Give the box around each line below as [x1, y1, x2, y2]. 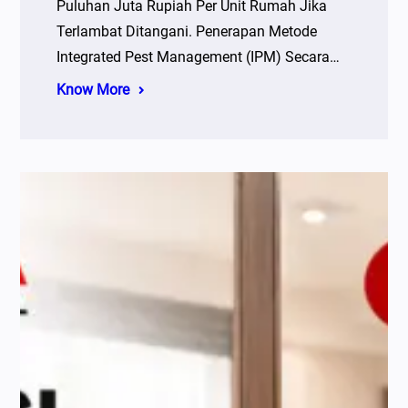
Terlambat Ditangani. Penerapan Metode [56, 22, 318, 40]
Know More [56, 80, 130, 98]
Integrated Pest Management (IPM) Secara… [56, 47, 341, 66]
